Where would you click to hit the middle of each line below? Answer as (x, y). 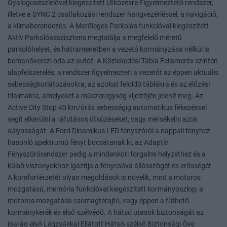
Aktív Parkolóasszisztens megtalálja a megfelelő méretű (95, 37)
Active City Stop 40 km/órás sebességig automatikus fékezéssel (107, 107)
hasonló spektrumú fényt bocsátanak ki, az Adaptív (88, 142)
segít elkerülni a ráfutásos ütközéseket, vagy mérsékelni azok (103, 119)
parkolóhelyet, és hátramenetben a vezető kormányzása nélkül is (108, 49)
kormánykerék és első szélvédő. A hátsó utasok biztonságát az (106, 212)
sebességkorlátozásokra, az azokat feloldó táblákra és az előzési (109, 84)
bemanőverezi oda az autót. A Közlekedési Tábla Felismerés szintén (113, 61)
